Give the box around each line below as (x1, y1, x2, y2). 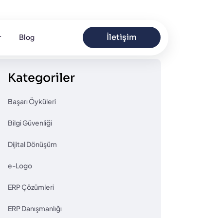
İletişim (107, 32, 137, 43)
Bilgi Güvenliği (8, 118, 52, 127)
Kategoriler (8, 71, 75, 85)
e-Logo (8, 161, 32, 170)
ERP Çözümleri (8, 182, 54, 191)
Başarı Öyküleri (8, 97, 56, 106)
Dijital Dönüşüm (8, 140, 57, 148)
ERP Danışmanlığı (8, 204, 62, 213)
